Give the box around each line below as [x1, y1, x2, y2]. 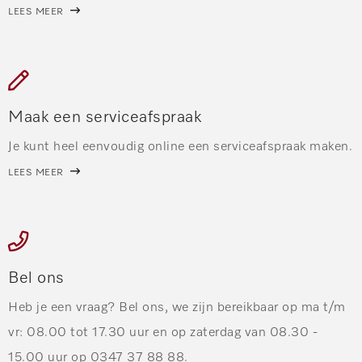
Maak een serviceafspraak [8, 108, 201, 125]
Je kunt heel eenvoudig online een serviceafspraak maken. [8, 140, 352, 154]
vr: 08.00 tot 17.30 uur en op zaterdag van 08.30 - [8, 326, 318, 339]
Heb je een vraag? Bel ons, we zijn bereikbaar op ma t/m [8, 301, 346, 314]
